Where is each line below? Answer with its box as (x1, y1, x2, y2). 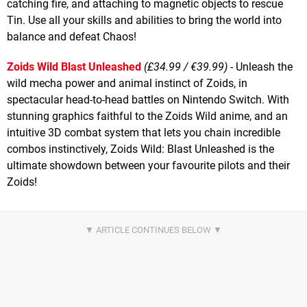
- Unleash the (228, 60, 293, 73)
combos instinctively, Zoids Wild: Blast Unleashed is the (7, 142, 274, 156)
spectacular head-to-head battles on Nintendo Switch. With (7, 93, 289, 106)
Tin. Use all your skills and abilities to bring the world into (7, 13, 282, 27)
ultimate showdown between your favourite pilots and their (7, 158, 290, 172)
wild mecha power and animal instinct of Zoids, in (7, 76, 247, 90)
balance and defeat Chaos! (7, 29, 136, 43)
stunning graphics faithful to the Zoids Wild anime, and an (7, 109, 288, 123)
